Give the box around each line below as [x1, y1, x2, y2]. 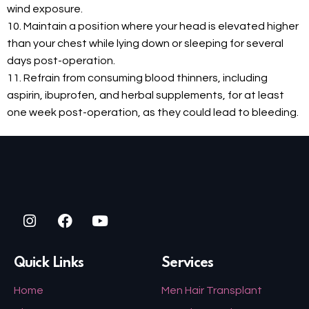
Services [161, 257, 213, 270]
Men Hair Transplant [161, 284, 262, 296]
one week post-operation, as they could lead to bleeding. [7, 107, 299, 119]
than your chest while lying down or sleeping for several [7, 38, 283, 50]
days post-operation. [7, 55, 115, 67]
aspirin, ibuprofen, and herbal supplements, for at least [7, 90, 284, 101]
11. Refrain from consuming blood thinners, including [7, 72, 268, 84]
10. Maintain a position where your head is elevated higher [7, 21, 299, 32]
